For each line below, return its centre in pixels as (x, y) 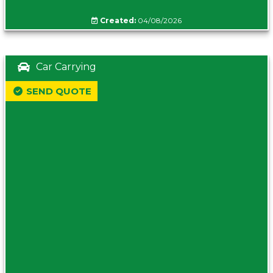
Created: (118, 21)
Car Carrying (66, 67)
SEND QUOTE (59, 91)
